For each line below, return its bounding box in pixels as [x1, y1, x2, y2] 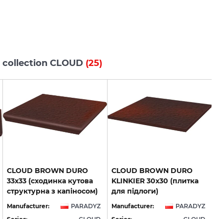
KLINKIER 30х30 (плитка [111, 176, 198, 185]
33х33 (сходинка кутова [7, 176, 93, 185]
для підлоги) [111, 186, 158, 196]
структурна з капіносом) [7, 186, 98, 196]
